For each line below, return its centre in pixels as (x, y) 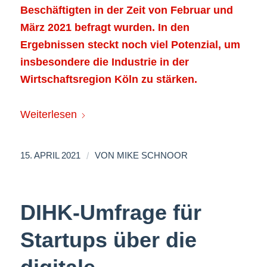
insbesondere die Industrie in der (104, 62)
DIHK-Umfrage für (111, 213)
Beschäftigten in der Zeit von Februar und (126, 10)
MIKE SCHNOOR (152, 156)
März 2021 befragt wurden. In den (105, 27)
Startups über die (108, 240)
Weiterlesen (48, 114)
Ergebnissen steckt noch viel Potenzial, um (130, 44)
